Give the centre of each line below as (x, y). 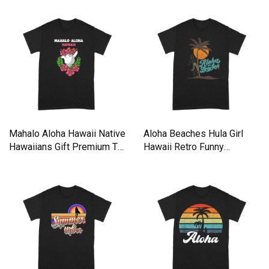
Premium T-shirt (177, 160)
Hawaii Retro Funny (184, 147)
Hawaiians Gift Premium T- (65, 147)
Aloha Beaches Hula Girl (193, 133)
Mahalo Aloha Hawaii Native (67, 133)
